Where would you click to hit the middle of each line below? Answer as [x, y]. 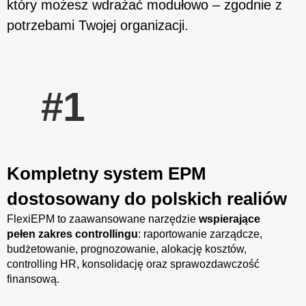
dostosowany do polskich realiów [147, 198]
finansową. [33, 279]
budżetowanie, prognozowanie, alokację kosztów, [127, 249]
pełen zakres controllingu [72, 234]
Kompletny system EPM [107, 173]
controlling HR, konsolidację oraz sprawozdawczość [133, 264]
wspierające [229, 219]
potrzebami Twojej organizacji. [98, 25]
